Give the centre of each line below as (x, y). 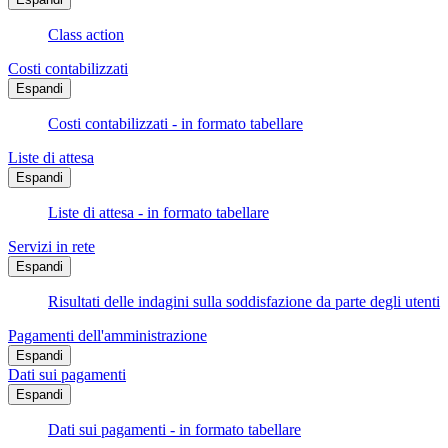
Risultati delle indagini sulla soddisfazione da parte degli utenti (244, 302)
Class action (86, 35)
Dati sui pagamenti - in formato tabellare (174, 430)
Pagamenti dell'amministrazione (107, 336)
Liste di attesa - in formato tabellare (158, 213)
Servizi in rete (51, 247)
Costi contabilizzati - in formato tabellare (175, 124)
